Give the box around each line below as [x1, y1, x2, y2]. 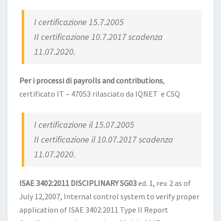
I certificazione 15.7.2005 [34, 16, 124, 28]
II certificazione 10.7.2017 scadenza [34, 31, 163, 42]
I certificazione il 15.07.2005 [34, 118, 135, 130]
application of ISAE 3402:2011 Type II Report [19, 204, 168, 215]
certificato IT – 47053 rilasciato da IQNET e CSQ [19, 88, 180, 99]
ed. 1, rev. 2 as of [137, 178, 191, 188]
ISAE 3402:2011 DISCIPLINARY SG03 [19, 178, 137, 188]
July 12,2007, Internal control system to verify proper [19, 191, 199, 201]
